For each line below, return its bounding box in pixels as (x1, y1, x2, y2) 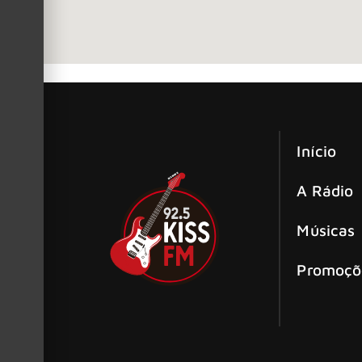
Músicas (297, 221, 356, 240)
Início (297, 141, 337, 161)
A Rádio (297, 181, 354, 200)
